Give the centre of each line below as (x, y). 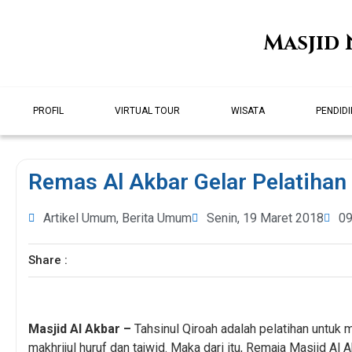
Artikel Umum (80, 218)
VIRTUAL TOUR (148, 111)
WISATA (248, 111)
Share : (48, 260)
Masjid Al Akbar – (80, 328)
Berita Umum (157, 218)
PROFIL (49, 111)
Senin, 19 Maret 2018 (265, 218)
